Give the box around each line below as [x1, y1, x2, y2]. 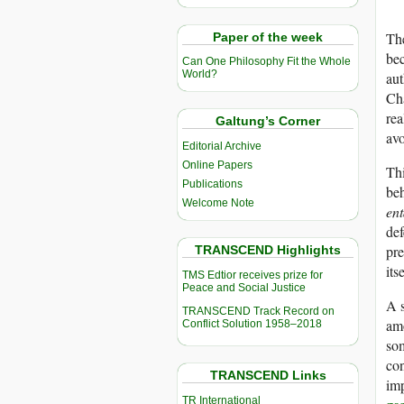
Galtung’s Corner [216, 114, 320, 129]
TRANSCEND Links [209, 368, 326, 383]
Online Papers [182, 159, 252, 172]
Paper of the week [213, 29, 323, 44]
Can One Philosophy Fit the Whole [182, 55, 351, 69]
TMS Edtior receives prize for [182, 269, 323, 282]
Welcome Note [182, 197, 254, 210]
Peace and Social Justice [182, 281, 306, 295]
